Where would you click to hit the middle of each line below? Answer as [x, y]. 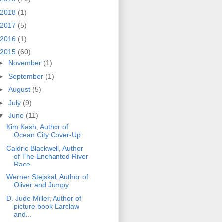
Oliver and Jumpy [41, 185]
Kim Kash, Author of [37, 127]
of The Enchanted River [51, 156]
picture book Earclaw [46, 206]
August [20, 89]
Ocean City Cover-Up [47, 135]
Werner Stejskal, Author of [47, 177]
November [26, 63]
